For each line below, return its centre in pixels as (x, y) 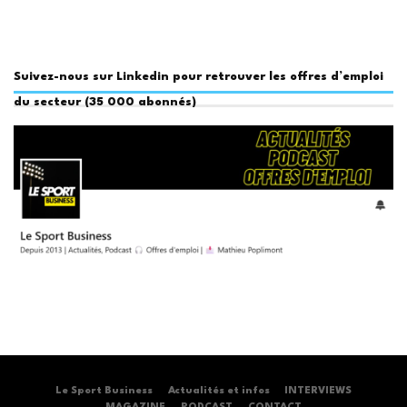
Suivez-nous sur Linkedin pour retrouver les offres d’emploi (199, 77)
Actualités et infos (218, 391)
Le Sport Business (104, 391)
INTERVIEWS (318, 391)
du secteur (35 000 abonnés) (105, 103)
